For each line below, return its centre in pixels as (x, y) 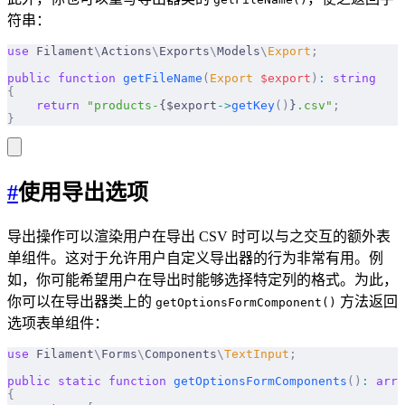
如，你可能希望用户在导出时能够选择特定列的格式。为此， (202, 279)
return (43, 105)
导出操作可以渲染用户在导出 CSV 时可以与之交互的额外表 (199, 236)
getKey (253, 105)
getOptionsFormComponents (257, 381)
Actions (127, 51)
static (76, 381)
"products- (119, 105)
